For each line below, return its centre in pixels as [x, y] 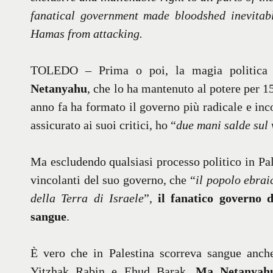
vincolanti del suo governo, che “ [113, 180]
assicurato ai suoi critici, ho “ [103, 125]
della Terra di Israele [87, 198]
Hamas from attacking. [87, 34]
